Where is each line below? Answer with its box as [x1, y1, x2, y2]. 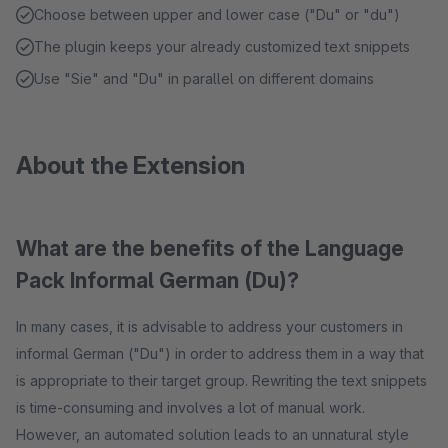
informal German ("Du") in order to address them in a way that [16, 345, 424, 362]
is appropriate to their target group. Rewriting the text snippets [16, 372, 427, 389]
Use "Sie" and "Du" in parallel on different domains [34, 70, 374, 87]
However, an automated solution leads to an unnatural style [16, 426, 409, 443]
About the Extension [16, 151, 245, 180]
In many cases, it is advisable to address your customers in [16, 318, 403, 335]
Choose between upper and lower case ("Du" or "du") [34, 6, 400, 23]
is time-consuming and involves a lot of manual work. [16, 399, 365, 416]
